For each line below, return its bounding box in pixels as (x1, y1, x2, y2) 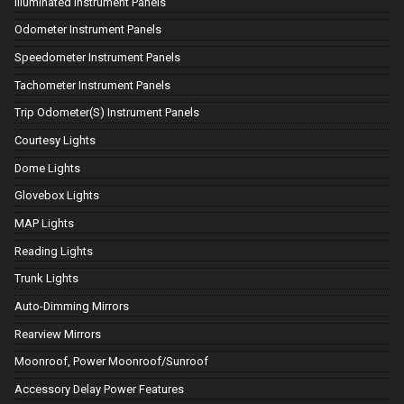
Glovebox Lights (14, 188, 99, 203)
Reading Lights (14, 243, 93, 258)
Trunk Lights (14, 271, 78, 286)
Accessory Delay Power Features (14, 381, 184, 396)
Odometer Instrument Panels (14, 23, 161, 37)
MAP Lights (14, 216, 74, 230)
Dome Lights (14, 161, 80, 175)
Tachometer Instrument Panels (14, 78, 170, 92)
